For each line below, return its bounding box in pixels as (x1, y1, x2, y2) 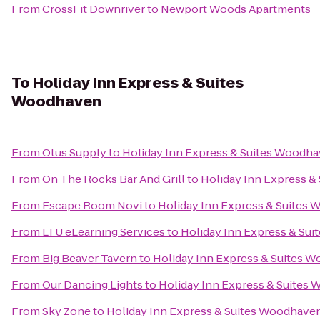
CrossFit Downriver (42, 1, 145, 16)
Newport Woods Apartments (161, 1, 311, 16)
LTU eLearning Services (42, 224, 165, 239)
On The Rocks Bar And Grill (42, 171, 185, 186)
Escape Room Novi (42, 198, 142, 213)
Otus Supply (42, 145, 106, 160)
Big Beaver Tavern (42, 251, 137, 266)
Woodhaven (11, 91, 101, 111)
